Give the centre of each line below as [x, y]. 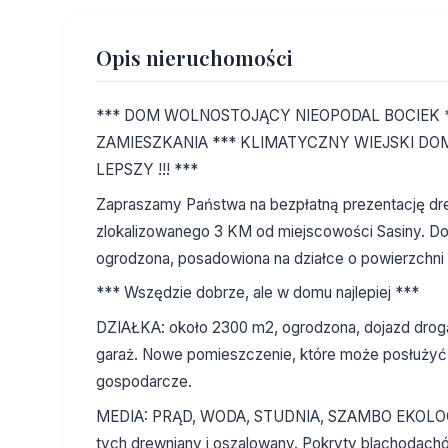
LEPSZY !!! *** [147, 170]
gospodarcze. [144, 381]
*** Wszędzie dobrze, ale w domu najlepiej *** [257, 293]
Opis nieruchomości [194, 57]
